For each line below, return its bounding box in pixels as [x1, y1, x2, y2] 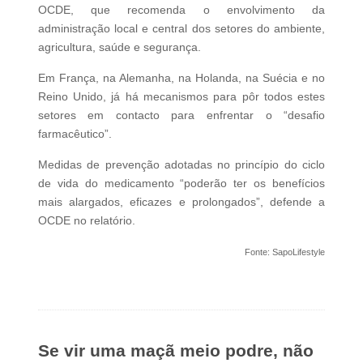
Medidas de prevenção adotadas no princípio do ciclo [37, 157, 326, 171]
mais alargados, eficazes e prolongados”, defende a [37, 194, 326, 208]
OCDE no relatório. [37, 213, 135, 227]
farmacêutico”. [37, 126, 112, 140]
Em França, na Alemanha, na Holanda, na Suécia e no [37, 70, 326, 84]
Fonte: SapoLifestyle [245, 246, 326, 257]
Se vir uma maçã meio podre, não [37, 340, 314, 360]
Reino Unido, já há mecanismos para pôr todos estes [37, 89, 326, 103]
